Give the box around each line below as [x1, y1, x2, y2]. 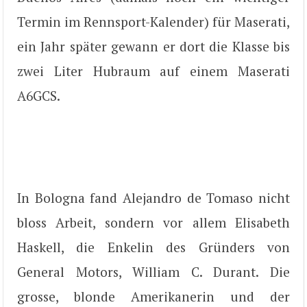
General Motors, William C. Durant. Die [17, 262, 290, 280]
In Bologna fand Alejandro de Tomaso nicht [17, 188, 290, 206]
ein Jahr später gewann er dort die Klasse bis [17, 37, 290, 55]
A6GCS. [17, 86, 60, 104]
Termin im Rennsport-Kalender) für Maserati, [17, 12, 290, 30]
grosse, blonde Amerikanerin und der [17, 287, 290, 305]
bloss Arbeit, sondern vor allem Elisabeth [17, 213, 290, 231]
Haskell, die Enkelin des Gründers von [17, 238, 290, 256]
